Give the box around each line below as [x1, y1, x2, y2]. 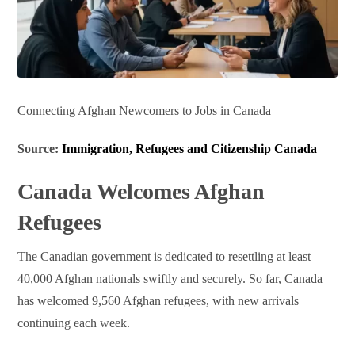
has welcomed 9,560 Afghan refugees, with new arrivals [17, 294, 300, 308]
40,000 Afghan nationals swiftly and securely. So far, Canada [17, 272, 323, 286]
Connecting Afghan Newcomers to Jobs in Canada [17, 104, 272, 118]
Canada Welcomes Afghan [17, 179, 265, 204]
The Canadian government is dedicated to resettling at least [17, 250, 311, 264]
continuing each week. [17, 316, 131, 330]
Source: [17, 142, 63, 156]
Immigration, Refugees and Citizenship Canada [62, 142, 318, 156]
